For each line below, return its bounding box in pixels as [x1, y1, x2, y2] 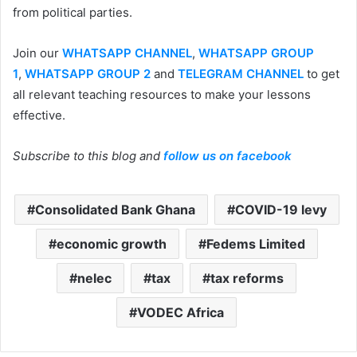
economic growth [56, 235, 167, 252]
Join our [13, 45, 62, 61]
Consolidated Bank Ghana [34, 201, 195, 218]
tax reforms [210, 269, 284, 286]
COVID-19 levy [234, 201, 327, 218]
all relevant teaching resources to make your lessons [13, 86, 311, 102]
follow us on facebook [163, 147, 292, 163]
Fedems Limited [206, 235, 305, 252]
